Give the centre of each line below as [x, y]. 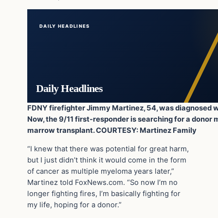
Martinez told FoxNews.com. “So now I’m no [102, 183]
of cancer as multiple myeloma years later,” [101, 172]
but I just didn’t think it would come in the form [107, 160]
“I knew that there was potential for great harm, [108, 149]
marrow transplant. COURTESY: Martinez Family [112, 131]
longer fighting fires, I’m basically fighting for [104, 194]
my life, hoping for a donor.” [74, 205]
